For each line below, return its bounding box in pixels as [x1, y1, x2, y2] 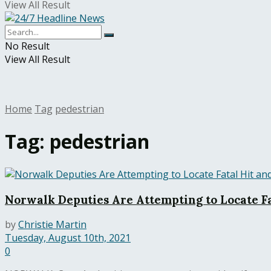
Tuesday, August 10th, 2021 [5, 231, 131, 245]
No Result [5, 39, 50, 53]
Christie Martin [18, 218, 87, 232]
